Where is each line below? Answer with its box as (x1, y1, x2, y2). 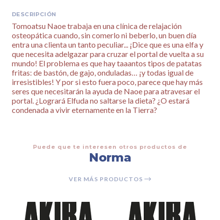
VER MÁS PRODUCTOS (68, 175, 144, 183)
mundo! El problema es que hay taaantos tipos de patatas (12, 58, 202, 68)
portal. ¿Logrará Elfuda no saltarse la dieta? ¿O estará (12, 95, 190, 105)
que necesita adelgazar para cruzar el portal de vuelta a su (12, 49, 204, 58)
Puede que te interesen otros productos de (33, 143, 187, 150)
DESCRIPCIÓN (12, 10, 56, 18)
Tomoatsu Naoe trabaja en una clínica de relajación (12, 21, 182, 30)
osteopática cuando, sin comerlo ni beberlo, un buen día (12, 30, 196, 40)
